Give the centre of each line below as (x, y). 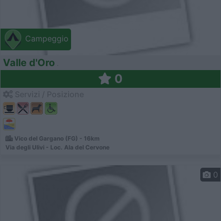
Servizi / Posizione (48, 94)
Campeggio (46, 39)
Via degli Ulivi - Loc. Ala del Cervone (57, 147)
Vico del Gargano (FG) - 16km (56, 139)
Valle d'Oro (29, 62)
